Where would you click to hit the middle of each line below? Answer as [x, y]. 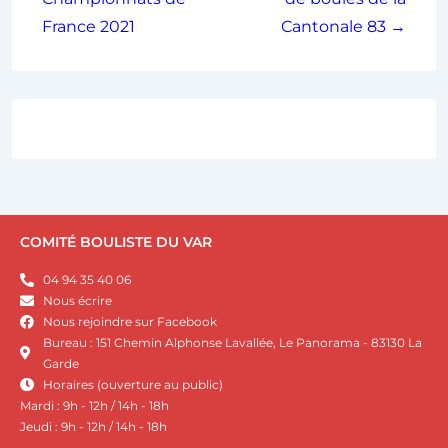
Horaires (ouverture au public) [132, 385]
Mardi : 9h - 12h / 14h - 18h [94, 406]
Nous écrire [77, 301]
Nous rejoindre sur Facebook [129, 322]
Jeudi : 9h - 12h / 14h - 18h [93, 427]
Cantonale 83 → [343, 27]
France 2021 [88, 27]
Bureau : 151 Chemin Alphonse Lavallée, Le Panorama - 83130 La [232, 343]
